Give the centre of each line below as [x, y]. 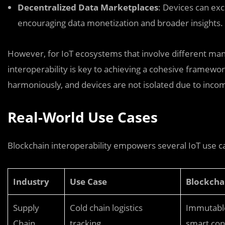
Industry [31, 182]
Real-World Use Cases [83, 117]
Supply [26, 208]
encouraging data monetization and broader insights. [120, 23]
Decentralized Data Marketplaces [88, 7]
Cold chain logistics [106, 208]
